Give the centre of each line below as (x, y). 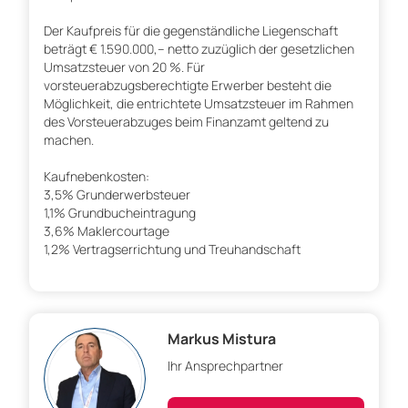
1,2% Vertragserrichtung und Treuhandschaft (172, 250)
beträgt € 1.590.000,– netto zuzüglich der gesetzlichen (199, 49)
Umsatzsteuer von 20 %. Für (124, 67)
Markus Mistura (222, 339)
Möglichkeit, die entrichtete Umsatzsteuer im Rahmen (199, 104)
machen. (69, 140)
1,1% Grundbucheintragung (120, 213)
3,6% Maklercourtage (107, 231)
